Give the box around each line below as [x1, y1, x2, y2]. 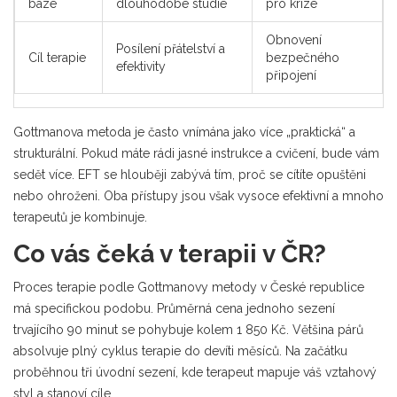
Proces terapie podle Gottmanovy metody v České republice [13, 280, 364, 294]
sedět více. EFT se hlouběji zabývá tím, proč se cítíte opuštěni [13, 167, 366, 182]
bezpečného [266, 51, 339, 65]
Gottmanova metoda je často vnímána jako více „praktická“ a [13, 125, 355, 139]
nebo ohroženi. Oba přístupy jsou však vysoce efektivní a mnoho [13, 189, 384, 203]
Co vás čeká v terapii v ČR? [13, 239, 326, 269]
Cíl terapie [28, 51, 86, 65]
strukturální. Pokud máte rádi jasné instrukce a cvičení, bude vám [13, 146, 379, 160]
